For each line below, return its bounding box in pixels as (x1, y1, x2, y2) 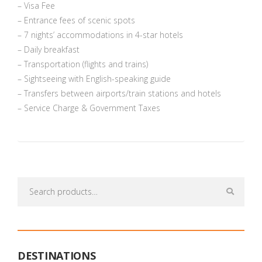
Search (17, 178, 46, 189)
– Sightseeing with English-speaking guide (18, 73, 171, 85)
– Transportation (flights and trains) (18, 58, 148, 70)
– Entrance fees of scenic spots (18, 15, 135, 26)
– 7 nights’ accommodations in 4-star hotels (18, 29, 183, 41)
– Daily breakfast (18, 44, 80, 56)
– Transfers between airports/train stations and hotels (18, 88, 221, 99)
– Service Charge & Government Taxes (18, 102, 160, 114)
